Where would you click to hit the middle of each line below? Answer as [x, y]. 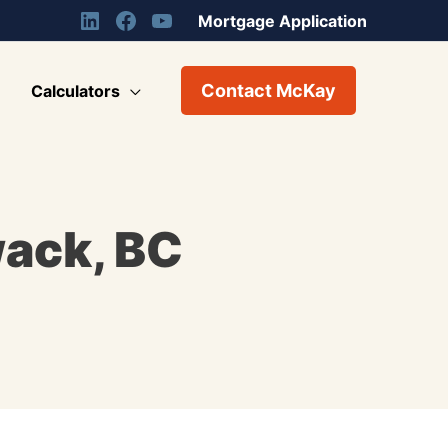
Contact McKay [268, 91]
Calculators [75, 90]
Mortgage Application [282, 21]
